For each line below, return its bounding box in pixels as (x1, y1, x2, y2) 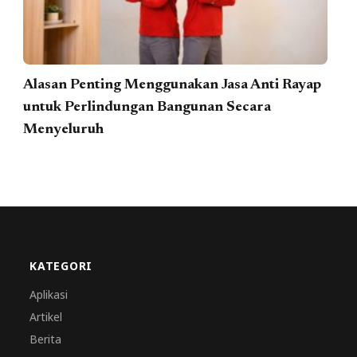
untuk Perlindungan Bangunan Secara (23, 100, 272, 115)
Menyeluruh (23, 122, 104, 137)
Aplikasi (29, 287, 69, 303)
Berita (29, 331, 62, 347)
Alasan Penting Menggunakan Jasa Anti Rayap (23, 77, 322, 92)
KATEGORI (29, 258, 92, 274)
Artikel (29, 309, 63, 325)
